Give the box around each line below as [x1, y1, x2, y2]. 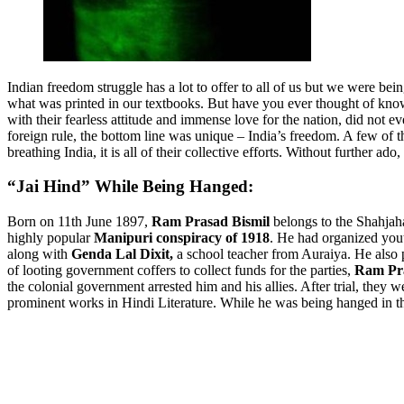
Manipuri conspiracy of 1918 [94, 230, 270, 246]
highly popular [7, 230, 94, 246]
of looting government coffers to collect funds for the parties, [7, 262, 354, 279]
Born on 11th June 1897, [7, 214, 151, 230]
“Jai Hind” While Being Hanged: [7, 177, 253, 197]
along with [7, 246, 71, 262]
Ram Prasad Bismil [151, 214, 270, 230]
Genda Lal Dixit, [71, 246, 173, 262]
